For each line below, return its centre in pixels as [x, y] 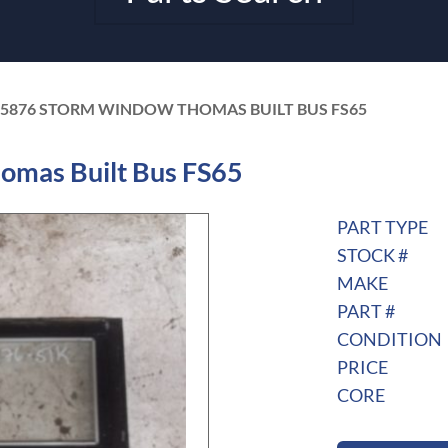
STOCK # [372, 255]
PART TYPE [382, 227]
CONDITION [389, 339]
